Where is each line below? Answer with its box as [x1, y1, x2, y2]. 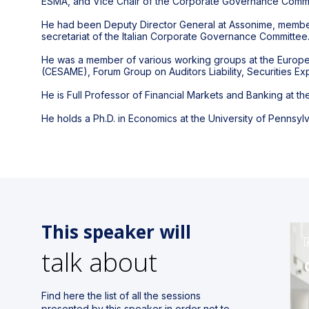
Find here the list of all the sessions [41, 290, 201, 302]
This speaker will [41, 219, 191, 245]
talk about [41, 244, 157, 280]
